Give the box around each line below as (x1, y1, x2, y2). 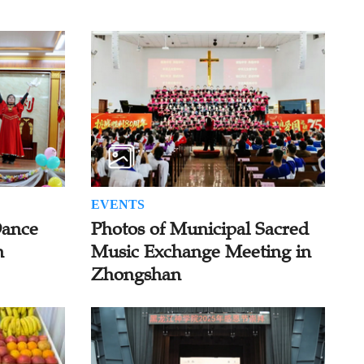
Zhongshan (90, 263, 181, 286)
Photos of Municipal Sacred (90, 218, 309, 240)
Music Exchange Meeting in (90, 240, 311, 263)
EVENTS (90, 197, 145, 212)
